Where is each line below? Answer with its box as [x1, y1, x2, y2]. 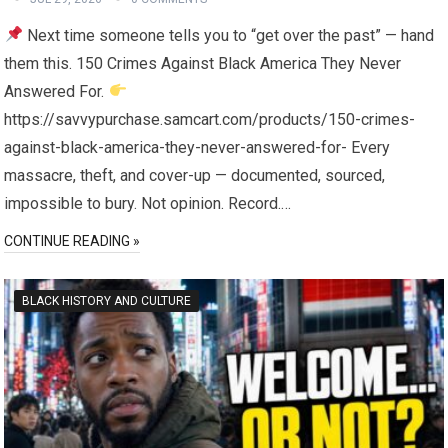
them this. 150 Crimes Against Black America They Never [4, 53, 402, 73]
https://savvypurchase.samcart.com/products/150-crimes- [4, 109, 416, 129]
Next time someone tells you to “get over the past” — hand [22, 25, 434, 45]
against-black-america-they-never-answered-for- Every [4, 137, 391, 157]
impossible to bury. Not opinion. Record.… [4, 193, 292, 213]
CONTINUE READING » [4, 232, 141, 249]
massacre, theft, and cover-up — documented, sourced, [4, 165, 386, 185]
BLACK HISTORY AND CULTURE [22, 293, 192, 308]
